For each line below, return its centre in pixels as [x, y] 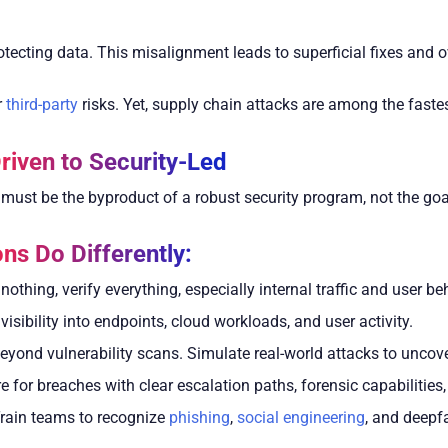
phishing [199, 418]
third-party [42, 104]
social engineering [301, 418]
